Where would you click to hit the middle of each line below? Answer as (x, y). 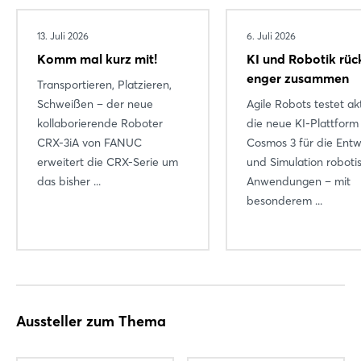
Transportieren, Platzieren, (104, 84)
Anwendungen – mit (299, 181)
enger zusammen (298, 78)
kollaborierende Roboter (100, 123)
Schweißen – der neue (95, 104)
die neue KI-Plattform (303, 123)
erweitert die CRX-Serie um (108, 162)
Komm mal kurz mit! (97, 58)
